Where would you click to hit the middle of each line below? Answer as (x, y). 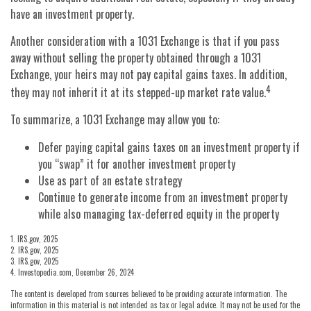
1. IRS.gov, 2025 (34, 238)
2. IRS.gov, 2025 (34, 250)
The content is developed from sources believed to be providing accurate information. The (149, 293)
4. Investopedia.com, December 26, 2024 (72, 272)
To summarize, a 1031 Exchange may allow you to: (115, 119)
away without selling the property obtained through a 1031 (136, 57)
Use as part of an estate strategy (110, 180)
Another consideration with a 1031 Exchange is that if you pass (145, 41)
